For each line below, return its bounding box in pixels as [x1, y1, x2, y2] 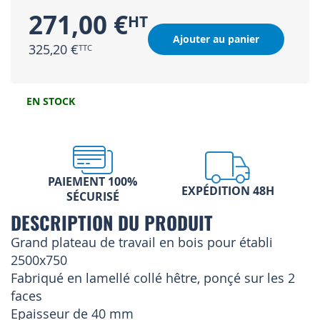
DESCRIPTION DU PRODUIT [11, 209, 213, 236]
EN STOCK [26, 94, 75, 109]
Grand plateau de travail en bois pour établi [11, 234, 273, 251]
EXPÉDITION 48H [181, 183, 274, 199]
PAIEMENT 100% [48, 174, 137, 190]
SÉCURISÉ [66, 189, 119, 205]
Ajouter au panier [173, 32, 259, 46]
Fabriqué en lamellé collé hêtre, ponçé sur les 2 [11, 269, 295, 287]
